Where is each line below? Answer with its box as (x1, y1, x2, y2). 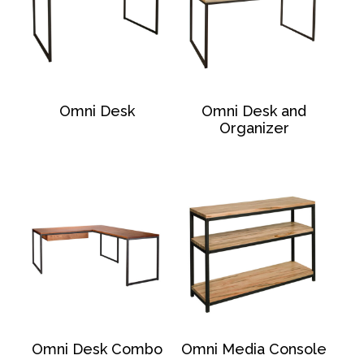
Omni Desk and (201, 102, 307, 120)
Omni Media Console (181, 340, 327, 358)
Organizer (219, 119, 289, 137)
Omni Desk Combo (31, 340, 162, 358)
